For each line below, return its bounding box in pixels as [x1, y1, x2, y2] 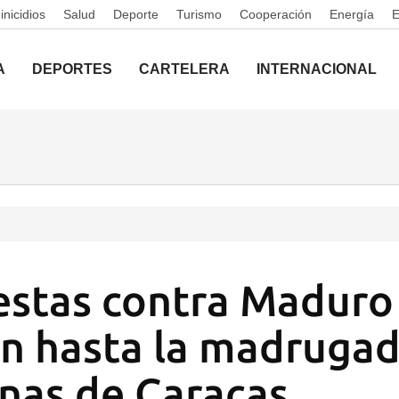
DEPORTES [32, 61, 112, 77]
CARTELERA [139, 61, 230, 77]
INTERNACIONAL [256, 61, 377, 77]
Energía [330, 7, 374, 21]
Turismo [176, 7, 222, 21]
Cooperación [240, 7, 312, 21]
